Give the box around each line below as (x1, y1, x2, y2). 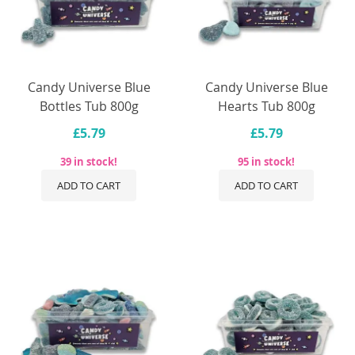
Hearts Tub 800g (217, 97, 315, 115)
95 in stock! (238, 154, 295, 169)
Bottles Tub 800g (39, 97, 139, 115)
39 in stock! (60, 154, 117, 169)
